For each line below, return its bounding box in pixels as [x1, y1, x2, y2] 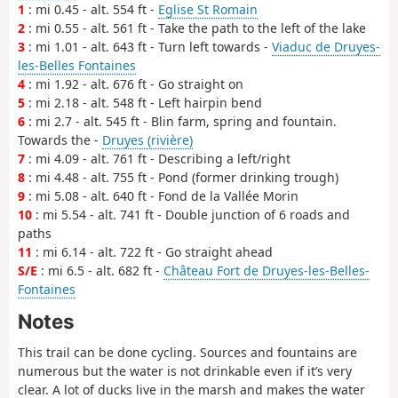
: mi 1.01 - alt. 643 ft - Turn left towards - [25, 38, 272, 56]
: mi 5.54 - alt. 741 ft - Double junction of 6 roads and [32, 206, 350, 224]
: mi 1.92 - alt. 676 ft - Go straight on [25, 76, 243, 93]
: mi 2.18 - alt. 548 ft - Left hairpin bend [25, 94, 262, 112]
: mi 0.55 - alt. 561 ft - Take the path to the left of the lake [25, 20, 366, 37]
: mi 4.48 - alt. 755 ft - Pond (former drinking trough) [25, 169, 338, 187]
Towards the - [18, 131, 102, 149]
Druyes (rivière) [102, 131, 193, 149]
